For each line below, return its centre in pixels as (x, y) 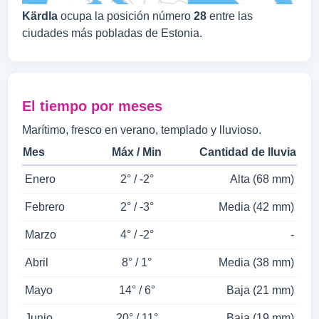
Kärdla (40, 16)
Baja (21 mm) (260, 290)
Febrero (45, 207)
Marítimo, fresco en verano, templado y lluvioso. (142, 130)
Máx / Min (137, 152)
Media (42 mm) (256, 207)
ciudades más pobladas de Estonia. (112, 33)
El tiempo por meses (92, 106)
